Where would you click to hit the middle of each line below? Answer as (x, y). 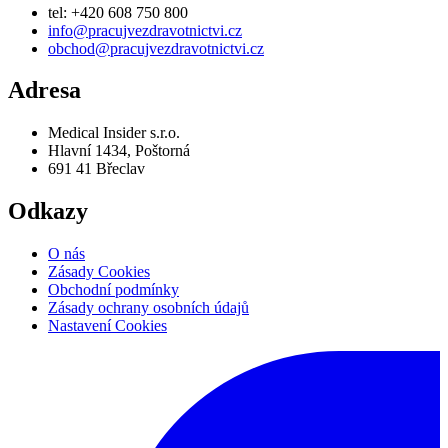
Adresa (44, 90)
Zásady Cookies (99, 272)
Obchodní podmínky (113, 290)
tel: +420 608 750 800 (118, 12)
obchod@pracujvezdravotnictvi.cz (156, 48)
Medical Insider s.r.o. (114, 133)
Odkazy (48, 211)
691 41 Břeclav (96, 169)
